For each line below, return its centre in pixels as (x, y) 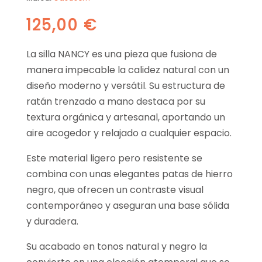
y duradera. (52, 222)
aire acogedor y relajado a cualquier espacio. (129, 133)
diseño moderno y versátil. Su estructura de (125, 86)
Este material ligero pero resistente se (114, 158)
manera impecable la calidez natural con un (127, 70)
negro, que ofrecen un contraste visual (115, 190)
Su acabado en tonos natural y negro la (116, 247)
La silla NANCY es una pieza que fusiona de (121, 54)
